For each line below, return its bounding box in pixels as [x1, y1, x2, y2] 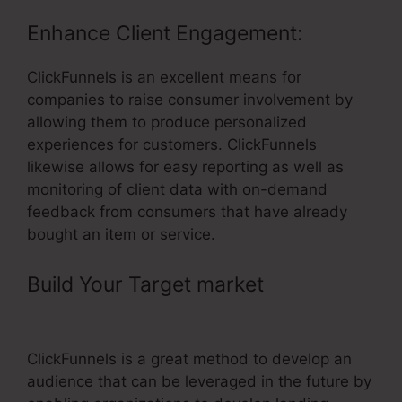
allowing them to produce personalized [27, 113, 307, 132]
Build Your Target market [27, 271, 269, 297]
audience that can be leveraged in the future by [27, 371, 371, 390]
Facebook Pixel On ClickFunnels [27, 301, 333, 328]
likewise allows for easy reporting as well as [27, 158, 344, 177]
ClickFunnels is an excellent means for [27, 68, 301, 87]
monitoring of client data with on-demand [27, 180, 328, 199]
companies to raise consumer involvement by [27, 91, 353, 109]
